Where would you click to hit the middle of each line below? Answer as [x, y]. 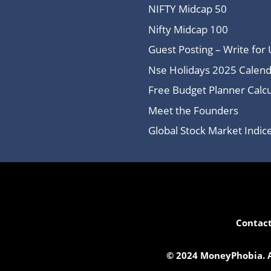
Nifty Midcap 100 [188, 29]
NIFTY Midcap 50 [187, 9]
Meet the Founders [193, 110]
